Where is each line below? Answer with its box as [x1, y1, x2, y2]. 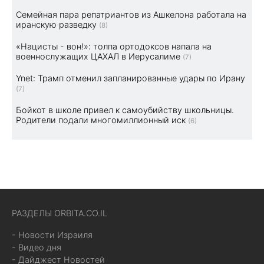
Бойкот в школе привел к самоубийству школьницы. [16, 104, 234, 115]
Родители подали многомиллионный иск [16, 114, 186, 125]
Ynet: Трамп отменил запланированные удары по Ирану [16, 72, 245, 83]
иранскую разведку [16, 19, 97, 29]
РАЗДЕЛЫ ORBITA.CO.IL [12, 207, 107, 218]
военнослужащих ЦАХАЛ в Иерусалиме [16, 51, 180, 61]
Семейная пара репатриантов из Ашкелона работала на [16, 9, 246, 19]
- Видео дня [12, 242, 61, 252]
